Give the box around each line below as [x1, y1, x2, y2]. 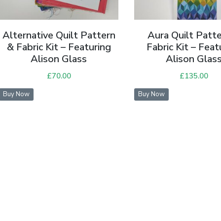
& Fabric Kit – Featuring [6, 40, 111, 54]
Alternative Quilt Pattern [2, 28, 115, 42]
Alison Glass [31, 52, 87, 66]
